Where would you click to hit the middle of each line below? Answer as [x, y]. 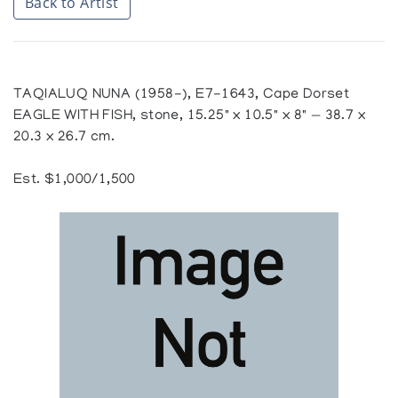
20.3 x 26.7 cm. [64, 138]
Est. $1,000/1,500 [75, 181]
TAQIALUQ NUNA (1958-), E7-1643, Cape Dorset [182, 96]
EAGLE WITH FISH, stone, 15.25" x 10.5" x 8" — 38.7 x [189, 117]
